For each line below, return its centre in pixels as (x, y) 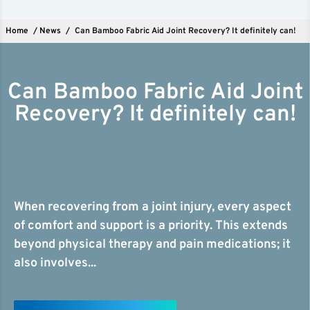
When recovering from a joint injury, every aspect (153, 207)
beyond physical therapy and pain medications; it (152, 245)
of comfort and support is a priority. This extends (151, 226)
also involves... (55, 263)
